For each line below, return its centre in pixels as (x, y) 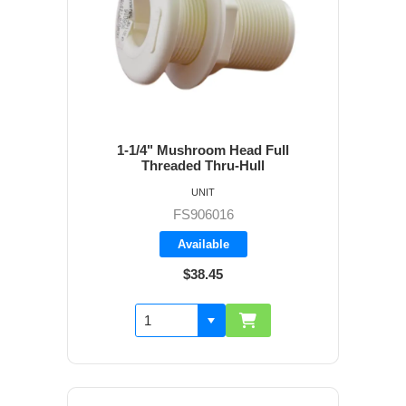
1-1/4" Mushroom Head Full (203, 150)
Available (203, 245)
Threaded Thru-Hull (203, 166)
